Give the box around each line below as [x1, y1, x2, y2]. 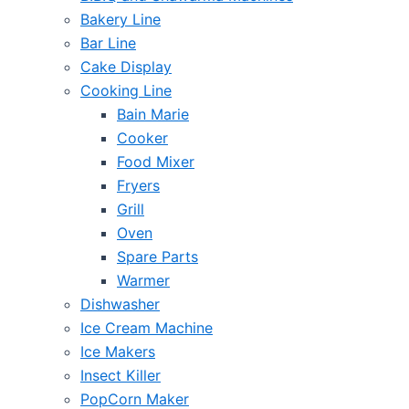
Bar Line [80, 34, 136, 52]
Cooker [117, 129, 168, 147]
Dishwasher [80, 295, 160, 313]
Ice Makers [80, 342, 155, 361]
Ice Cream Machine [80, 319, 213, 337]
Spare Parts [117, 247, 198, 266]
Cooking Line [80, 81, 172, 100]
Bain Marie [117, 105, 189, 123]
